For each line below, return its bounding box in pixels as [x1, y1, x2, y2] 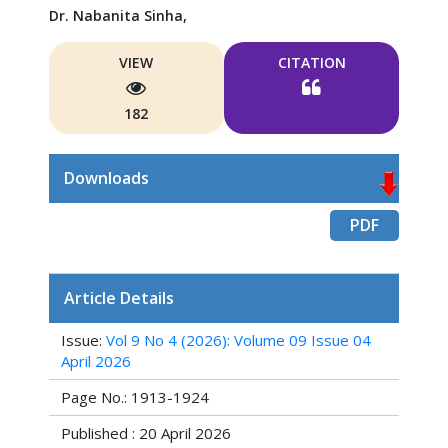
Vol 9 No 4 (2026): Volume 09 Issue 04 [105, 330, 371, 350]
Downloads [63, 167, 149, 189]
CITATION [277, 53, 346, 72]
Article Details [63, 287, 174, 309]
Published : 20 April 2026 [60, 423, 231, 443]
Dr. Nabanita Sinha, [48, 6, 187, 25]
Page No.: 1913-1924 [60, 387, 209, 407]
